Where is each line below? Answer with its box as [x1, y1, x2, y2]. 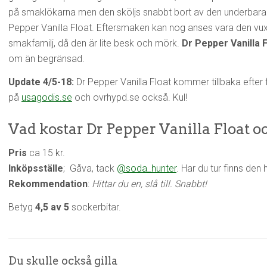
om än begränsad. [8, 53, 85, 64]
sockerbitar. [69, 201, 121, 213]
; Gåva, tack [63, 163, 117, 174]
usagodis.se [21, 92, 72, 103]
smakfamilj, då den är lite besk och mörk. [8, 38, 182, 49]
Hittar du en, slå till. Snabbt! [92, 178, 207, 190]
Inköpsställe [8, 163, 63, 174]
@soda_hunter [117, 163, 176, 174]
